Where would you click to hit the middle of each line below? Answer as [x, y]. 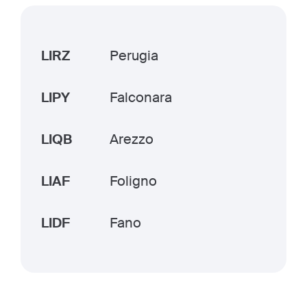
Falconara [141, 97]
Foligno [133, 181]
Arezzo [132, 139]
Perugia [134, 56]
